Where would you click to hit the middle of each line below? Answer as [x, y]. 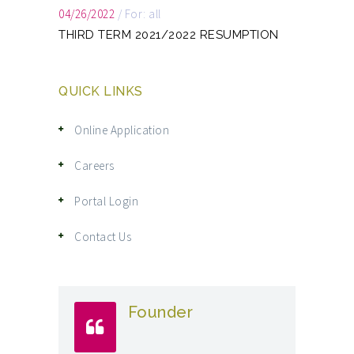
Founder [160, 312]
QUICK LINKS [101, 91]
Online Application [122, 130]
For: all [143, 14]
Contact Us [103, 237]
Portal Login [106, 201]
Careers [94, 166]
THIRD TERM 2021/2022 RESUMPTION [169, 35]
